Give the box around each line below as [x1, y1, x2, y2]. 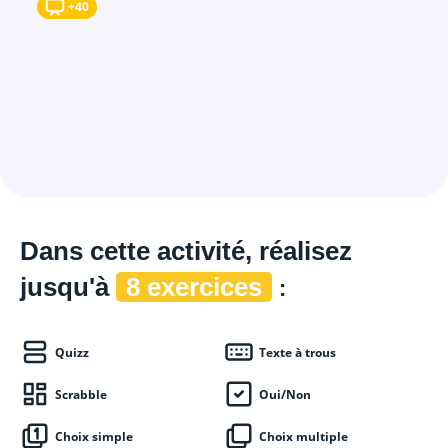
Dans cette [20, 236, 157, 266]
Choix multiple [259, 428, 348, 445]
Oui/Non [259, 386, 311, 403]
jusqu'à [20, 272, 116, 302]
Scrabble [55, 386, 107, 403]
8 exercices [126, 272, 262, 302]
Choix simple [55, 428, 133, 445]
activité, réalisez [157, 236, 352, 266]
